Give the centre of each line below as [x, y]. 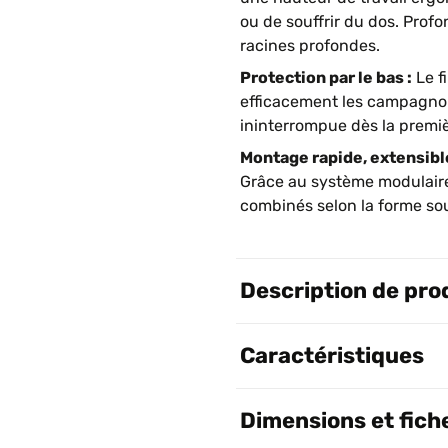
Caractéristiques [332, 355]
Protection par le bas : [326, 77]
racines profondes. [310, 45]
